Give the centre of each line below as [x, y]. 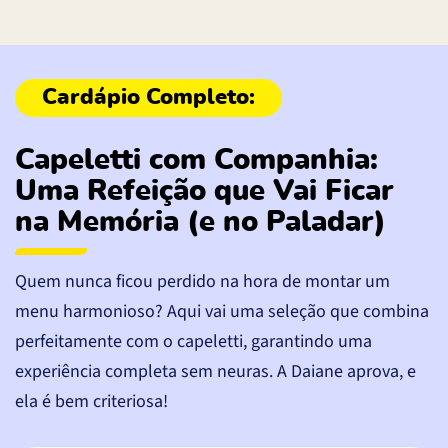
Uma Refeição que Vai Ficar [204, 191]
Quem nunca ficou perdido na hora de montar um [202, 281]
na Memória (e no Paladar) [200, 222]
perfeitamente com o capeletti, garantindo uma [193, 341]
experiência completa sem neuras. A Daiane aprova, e [215, 371]
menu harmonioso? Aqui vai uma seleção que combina [222, 311]
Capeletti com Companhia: [196, 160]
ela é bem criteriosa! [91, 401]
